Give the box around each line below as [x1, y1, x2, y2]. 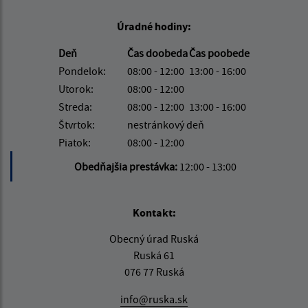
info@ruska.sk [120, 291, 188, 306]
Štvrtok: [58, 117, 95, 131]
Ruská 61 [133, 247, 175, 262]
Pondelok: [58, 63, 106, 78]
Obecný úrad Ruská [109, 231, 199, 245]
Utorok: [58, 81, 93, 96]
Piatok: [58, 135, 91, 149]
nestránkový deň [127, 117, 204, 131]
